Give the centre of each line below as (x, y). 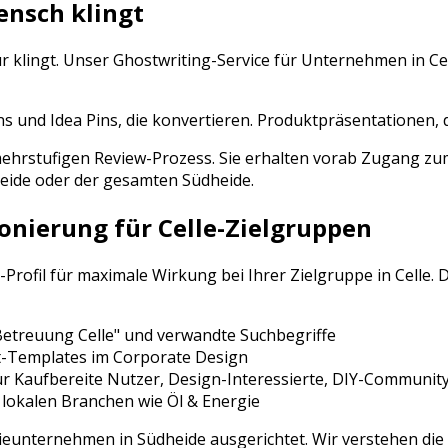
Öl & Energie (213, 401)
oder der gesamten (106, 180)
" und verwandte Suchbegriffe (225, 335)
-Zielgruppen (294, 228)
